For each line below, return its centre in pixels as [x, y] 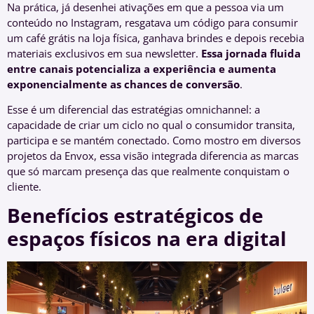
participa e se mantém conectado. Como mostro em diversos [154, 141]
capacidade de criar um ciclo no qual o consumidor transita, [151, 125]
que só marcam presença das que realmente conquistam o [148, 171]
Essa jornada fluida [251, 53]
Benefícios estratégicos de [135, 216]
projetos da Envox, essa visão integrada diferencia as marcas [153, 156]
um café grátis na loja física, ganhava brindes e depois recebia [156, 37]
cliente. [24, 187]
